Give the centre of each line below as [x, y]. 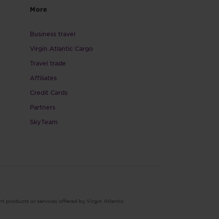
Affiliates [43, 78]
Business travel [53, 34]
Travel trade [48, 63]
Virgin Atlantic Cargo [61, 48]
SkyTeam [44, 122]
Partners [43, 107]
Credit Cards [49, 92]
